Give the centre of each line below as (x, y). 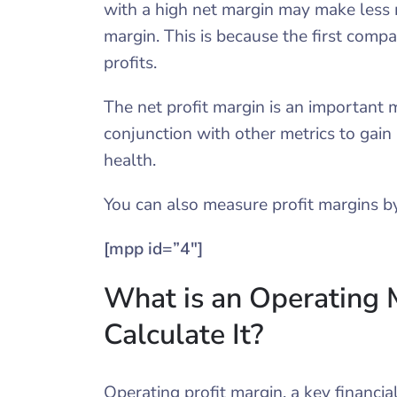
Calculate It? (183, 335)
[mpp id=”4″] (153, 249)
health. (130, 160)
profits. (130, 63)
